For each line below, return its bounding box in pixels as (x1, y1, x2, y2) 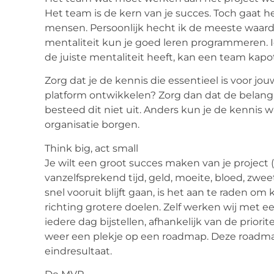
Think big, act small (45, 142, 138, 154)
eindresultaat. (45, 245, 112, 257)
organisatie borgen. (45, 119, 139, 131)
